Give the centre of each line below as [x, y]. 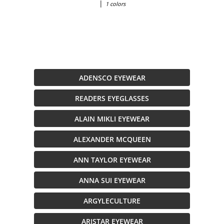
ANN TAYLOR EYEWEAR [112, 159]
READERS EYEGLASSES [112, 98]
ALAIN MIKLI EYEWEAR [112, 118]
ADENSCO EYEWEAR [112, 77]
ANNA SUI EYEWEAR [112, 180]
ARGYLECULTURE [112, 200]
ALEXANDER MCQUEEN [112, 139]
